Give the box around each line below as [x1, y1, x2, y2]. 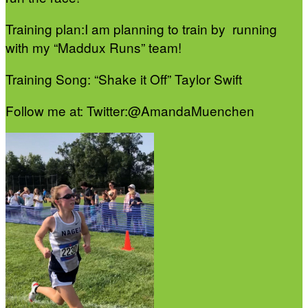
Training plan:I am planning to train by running [5, 19, 277, 38]
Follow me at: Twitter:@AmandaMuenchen [5, 101, 254, 120]
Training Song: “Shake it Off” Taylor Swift [5, 69, 245, 89]
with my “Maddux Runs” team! [5, 38, 181, 57]
